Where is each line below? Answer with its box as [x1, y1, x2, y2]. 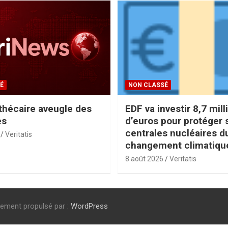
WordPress [71, 201, 108, 211]
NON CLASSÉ [128, 81, 168, 89]
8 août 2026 [125, 154, 163, 163]
